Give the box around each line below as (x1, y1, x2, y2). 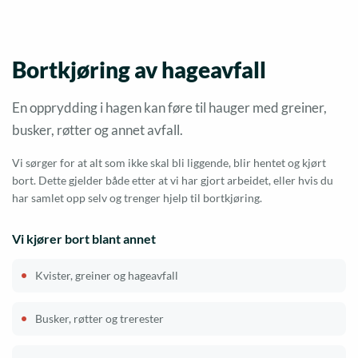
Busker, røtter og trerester (35, 311, 164, 325)
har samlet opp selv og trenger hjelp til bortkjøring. (12, 190, 262, 205)
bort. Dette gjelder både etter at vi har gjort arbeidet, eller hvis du (12, 173, 333, 187)
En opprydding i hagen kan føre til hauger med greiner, (12, 98, 327, 116)
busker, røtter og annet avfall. (12, 121, 183, 138)
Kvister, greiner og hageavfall (35, 268, 178, 282)
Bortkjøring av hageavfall (12, 55, 266, 83)
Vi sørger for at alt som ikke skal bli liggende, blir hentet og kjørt (12, 155, 326, 169)
